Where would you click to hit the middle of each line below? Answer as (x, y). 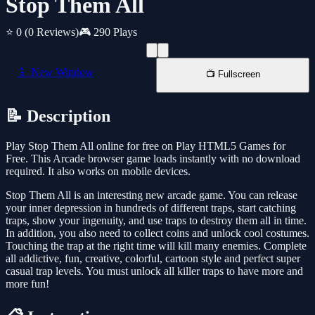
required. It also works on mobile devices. (98, 172)
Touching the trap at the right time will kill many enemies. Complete (156, 246)
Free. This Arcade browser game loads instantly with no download (153, 159)
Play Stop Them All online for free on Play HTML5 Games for (146, 146)
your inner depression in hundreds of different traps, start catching (151, 208)
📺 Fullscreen (233, 75)
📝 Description (58, 116)
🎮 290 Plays (108, 32)
